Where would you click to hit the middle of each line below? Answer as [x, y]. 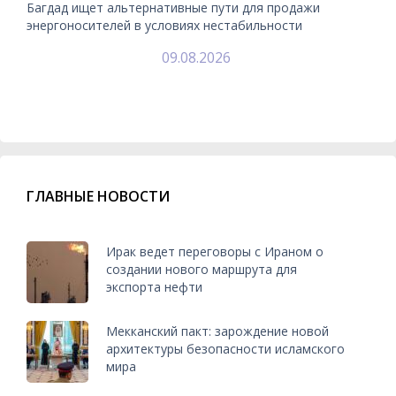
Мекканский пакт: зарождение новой [217, 331]
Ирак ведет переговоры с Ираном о [215, 252]
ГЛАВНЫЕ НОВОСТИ [98, 196]
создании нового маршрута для [202, 270]
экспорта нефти [154, 287]
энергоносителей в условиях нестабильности [164, 25]
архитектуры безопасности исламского [225, 349]
